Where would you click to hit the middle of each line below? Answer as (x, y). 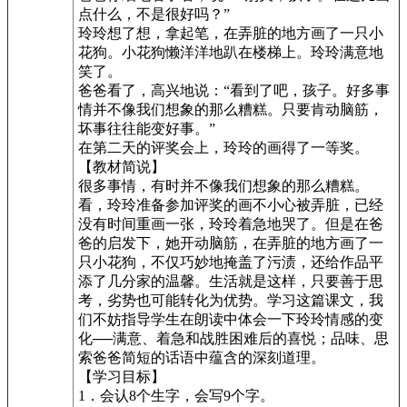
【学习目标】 (122, 377)
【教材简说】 (122, 167)
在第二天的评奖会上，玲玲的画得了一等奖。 (223, 148)
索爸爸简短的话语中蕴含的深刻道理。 (202, 357)
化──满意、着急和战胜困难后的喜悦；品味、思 (233, 338)
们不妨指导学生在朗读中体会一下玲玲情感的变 (231, 319)
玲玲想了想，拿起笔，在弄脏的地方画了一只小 (231, 33)
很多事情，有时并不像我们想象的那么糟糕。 (223, 186)
